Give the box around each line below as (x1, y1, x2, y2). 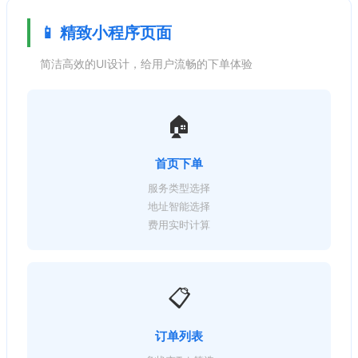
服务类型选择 (148, 181, 210, 194)
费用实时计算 (148, 217, 210, 231)
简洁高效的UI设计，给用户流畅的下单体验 (40, 56, 253, 70)
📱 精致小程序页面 (40, 22, 172, 42)
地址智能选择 (148, 199, 210, 213)
